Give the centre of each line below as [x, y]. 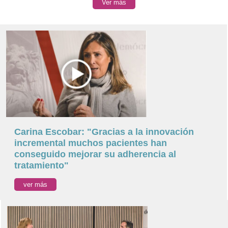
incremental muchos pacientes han [91, 143]
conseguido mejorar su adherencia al [95, 154]
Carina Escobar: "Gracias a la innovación [104, 132]
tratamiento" [41, 165]
